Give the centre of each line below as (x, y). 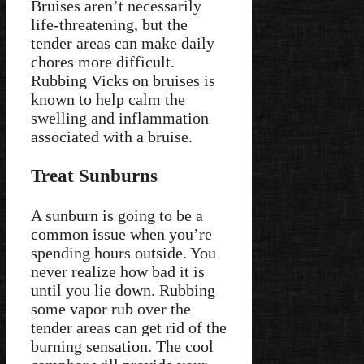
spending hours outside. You (123, 252)
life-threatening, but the (109, 24)
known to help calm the (108, 99)
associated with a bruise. (114, 136)
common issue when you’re (121, 234)
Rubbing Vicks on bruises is (123, 80)
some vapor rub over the (111, 308)
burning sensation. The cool (122, 346)
